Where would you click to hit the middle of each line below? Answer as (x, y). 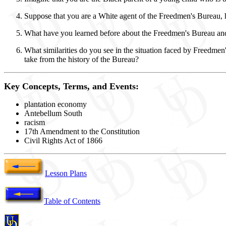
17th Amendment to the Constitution (82, 132)
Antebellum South (53, 114)
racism (35, 123)
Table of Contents (72, 201)
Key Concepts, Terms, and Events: (71, 87)
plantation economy (55, 104)
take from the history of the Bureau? (81, 60)
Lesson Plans (66, 174)
